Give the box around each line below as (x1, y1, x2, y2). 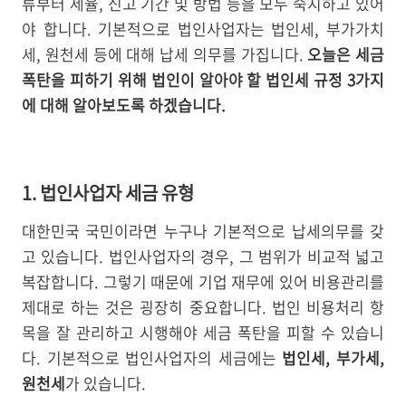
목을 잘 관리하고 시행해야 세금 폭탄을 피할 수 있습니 (22, 320, 384, 343)
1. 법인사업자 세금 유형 (22, 179, 194, 207)
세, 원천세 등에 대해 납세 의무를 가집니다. (22, 43, 308, 65)
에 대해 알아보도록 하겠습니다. (22, 93, 226, 116)
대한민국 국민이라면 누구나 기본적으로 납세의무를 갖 (22, 218, 384, 242)
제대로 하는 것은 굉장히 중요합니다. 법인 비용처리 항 (22, 295, 384, 318)
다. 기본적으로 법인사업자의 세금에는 (22, 345, 283, 369)
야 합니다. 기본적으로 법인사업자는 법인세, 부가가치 (22, 17, 384, 40)
